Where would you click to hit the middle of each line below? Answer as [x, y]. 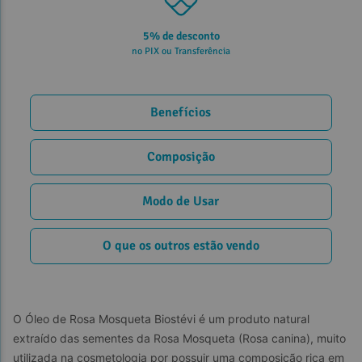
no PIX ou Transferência [181, 51]
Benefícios [181, 113]
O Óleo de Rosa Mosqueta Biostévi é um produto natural [163, 318]
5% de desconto [181, 36]
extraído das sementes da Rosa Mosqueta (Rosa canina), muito [181, 338]
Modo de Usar [181, 202]
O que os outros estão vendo [181, 246]
